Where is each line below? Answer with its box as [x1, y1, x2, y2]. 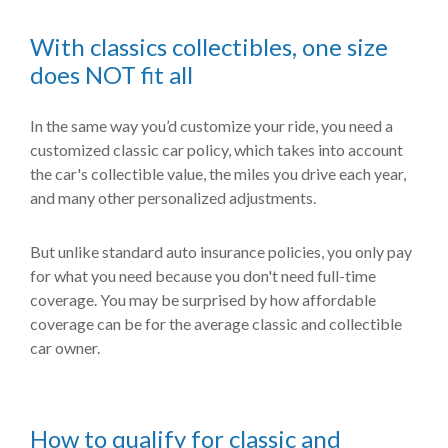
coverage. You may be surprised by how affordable [30, 290, 376, 309]
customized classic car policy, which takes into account [30, 140, 403, 159]
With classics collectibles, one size [30, 32, 388, 61]
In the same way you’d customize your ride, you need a [30, 116, 393, 135]
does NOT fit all [30, 60, 193, 89]
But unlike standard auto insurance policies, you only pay [30, 242, 412, 261]
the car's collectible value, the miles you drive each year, [30, 164, 406, 183]
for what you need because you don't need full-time [30, 266, 376, 285]
